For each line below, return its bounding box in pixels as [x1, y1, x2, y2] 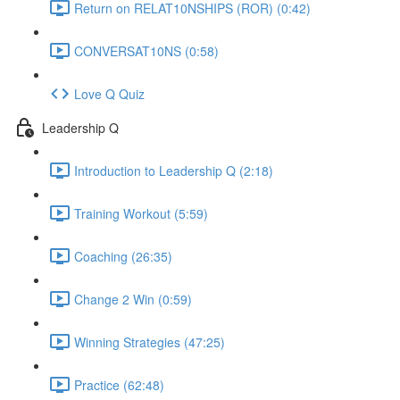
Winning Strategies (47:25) [74, 332, 225, 351]
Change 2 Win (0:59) [74, 289, 192, 308]
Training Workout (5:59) [74, 204, 208, 222]
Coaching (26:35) [74, 246, 172, 265]
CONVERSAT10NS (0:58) [74, 41, 219, 60]
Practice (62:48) [74, 375, 164, 394]
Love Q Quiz [74, 84, 145, 103]
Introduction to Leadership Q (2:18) [74, 161, 273, 179]
